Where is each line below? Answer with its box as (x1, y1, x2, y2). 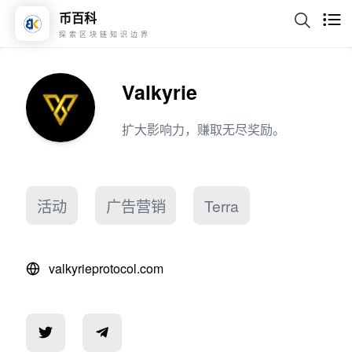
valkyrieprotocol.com (49, 259, 164, 278)
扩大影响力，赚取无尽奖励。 (121, 120, 285, 139)
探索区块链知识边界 (59, 29, 151, 39)
